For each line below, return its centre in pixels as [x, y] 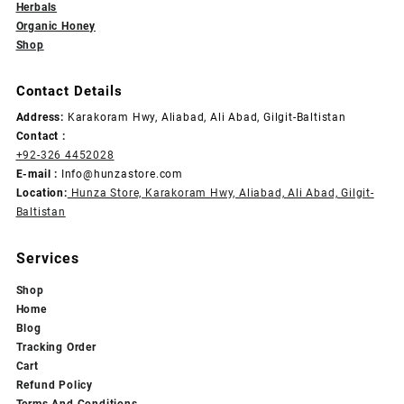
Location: [41, 193]
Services [47, 258]
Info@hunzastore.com [120, 174]
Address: [40, 117]
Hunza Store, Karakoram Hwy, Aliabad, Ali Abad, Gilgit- [220, 193]
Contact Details [69, 92]
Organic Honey [55, 27]
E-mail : [37, 174]
